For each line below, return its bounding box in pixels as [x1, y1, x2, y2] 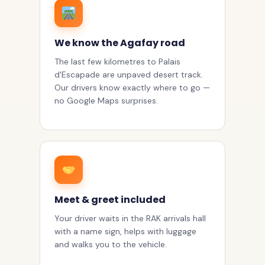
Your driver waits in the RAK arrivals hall [54, 213, 206, 224]
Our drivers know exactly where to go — [54, 82, 210, 93]
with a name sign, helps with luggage [54, 226, 196, 237]
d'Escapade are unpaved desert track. [54, 69, 203, 80]
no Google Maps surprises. [54, 95, 158, 106]
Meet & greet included [54, 193, 166, 207]
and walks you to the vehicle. [54, 239, 167, 250]
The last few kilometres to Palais [54, 56, 180, 67]
